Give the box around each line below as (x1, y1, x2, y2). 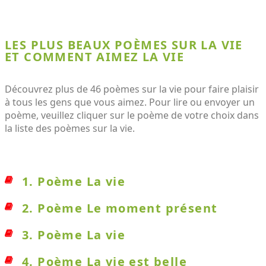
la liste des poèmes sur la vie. (5, 122, 135, 135)
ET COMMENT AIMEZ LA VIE (5, 49, 185, 65)
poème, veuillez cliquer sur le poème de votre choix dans (5, 109, 259, 122)
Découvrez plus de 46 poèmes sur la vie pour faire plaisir (5, 83, 259, 96)
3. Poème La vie (22, 227, 125, 243)
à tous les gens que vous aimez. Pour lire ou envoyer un (5, 96, 255, 109)
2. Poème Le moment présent (22, 200, 218, 216)
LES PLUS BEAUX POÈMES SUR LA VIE (5, 37, 243, 53)
